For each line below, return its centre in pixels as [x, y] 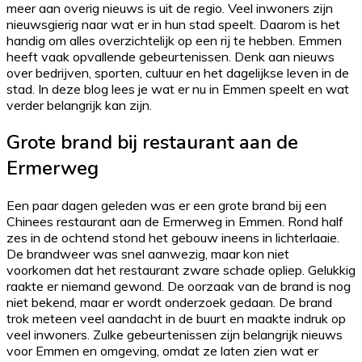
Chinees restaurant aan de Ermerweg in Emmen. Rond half [175, 221]
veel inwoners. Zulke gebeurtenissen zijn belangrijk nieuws [175, 334]
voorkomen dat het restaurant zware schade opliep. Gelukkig [181, 269]
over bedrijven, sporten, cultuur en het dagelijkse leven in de [178, 72]
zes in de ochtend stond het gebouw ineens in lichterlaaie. [173, 237]
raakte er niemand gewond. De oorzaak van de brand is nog [179, 286]
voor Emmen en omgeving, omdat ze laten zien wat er [162, 350]
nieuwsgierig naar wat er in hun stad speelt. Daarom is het [173, 24]
